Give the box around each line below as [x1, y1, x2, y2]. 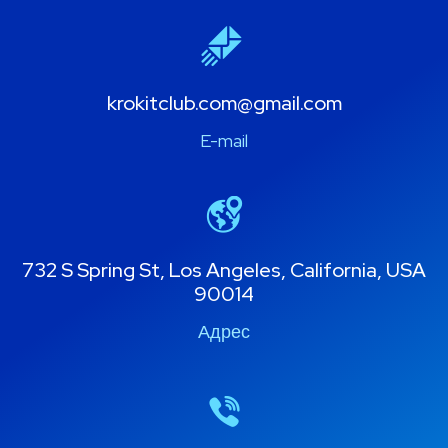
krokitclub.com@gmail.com [106, 89, 342, 116]
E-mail [200, 128, 248, 152]
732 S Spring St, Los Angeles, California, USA [22, 256, 426, 283]
